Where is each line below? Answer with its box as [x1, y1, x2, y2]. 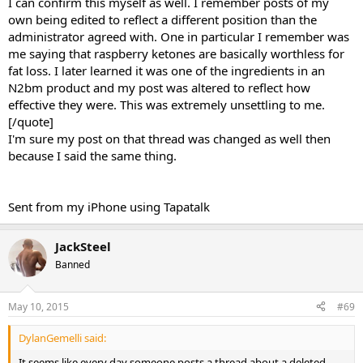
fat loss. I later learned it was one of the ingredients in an [8, 62, 325, 79]
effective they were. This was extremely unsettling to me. [8, 96, 325, 113]
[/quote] [8, 113, 53, 130]
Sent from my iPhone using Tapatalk [8, 199, 210, 216]
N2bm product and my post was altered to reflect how [8, 79, 310, 96]
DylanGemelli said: [19, 330, 106, 345]
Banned [55, 258, 90, 272]
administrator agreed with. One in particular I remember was [8, 28, 349, 45]
